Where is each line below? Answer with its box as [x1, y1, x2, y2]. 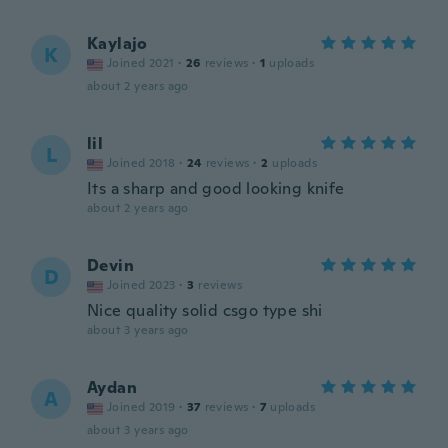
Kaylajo [87, 33, 148, 54]
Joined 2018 [107, 155, 176, 171]
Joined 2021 [107, 55, 175, 71]
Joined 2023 [107, 277, 176, 293]
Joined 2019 [107, 399, 176, 415]
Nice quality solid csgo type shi [87, 300, 323, 321]
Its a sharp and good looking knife [87, 178, 345, 199]
